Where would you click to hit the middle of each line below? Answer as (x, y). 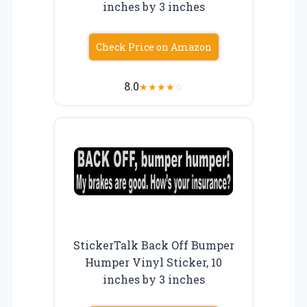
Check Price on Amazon (153, 47)
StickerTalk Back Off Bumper (153, 245)
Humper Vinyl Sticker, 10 (153, 262)
